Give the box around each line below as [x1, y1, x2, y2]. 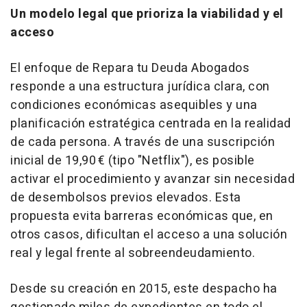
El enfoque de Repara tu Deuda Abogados [10, 59, 249, 78]
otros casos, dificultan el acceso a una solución [10, 225, 287, 245]
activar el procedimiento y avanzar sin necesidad [10, 170, 295, 189]
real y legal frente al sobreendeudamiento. [10, 244, 255, 263]
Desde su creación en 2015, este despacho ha [10, 280, 278, 299]
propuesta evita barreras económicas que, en [10, 207, 273, 226]
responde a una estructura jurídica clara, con [10, 77, 270, 97]
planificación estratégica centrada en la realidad [10, 114, 291, 134]
